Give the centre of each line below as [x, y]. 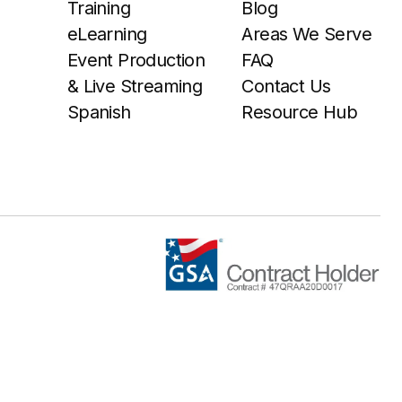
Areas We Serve [306, 34]
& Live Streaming [135, 86]
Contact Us [286, 86]
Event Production [136, 60]
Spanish [99, 112]
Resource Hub [300, 112]
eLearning [107, 34]
